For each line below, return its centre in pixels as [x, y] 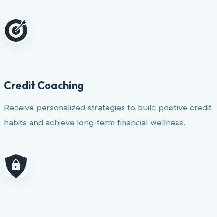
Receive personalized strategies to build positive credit [108, 107]
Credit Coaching [44, 85]
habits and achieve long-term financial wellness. [94, 122]
